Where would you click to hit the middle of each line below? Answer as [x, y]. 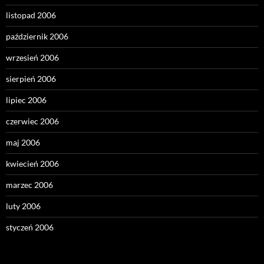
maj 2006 [23, 143]
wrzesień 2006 [32, 58]
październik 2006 [37, 37]
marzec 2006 [29, 185]
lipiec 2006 [26, 100]
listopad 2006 [31, 15]
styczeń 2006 [30, 227]
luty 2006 [23, 206]
